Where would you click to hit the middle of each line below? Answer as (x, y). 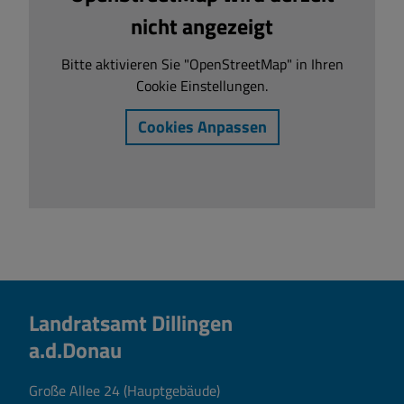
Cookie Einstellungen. (202, 85)
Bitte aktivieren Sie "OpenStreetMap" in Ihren (202, 64)
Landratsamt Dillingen (133, 322)
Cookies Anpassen (202, 127)
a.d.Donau (75, 349)
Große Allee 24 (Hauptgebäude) (124, 390)
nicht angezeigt (202, 26)
